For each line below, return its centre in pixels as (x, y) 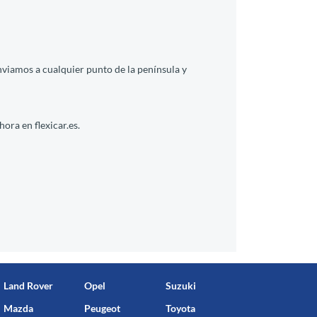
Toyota (180, 308)
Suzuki (180, 285)
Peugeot (103, 308)
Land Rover (28, 285)
